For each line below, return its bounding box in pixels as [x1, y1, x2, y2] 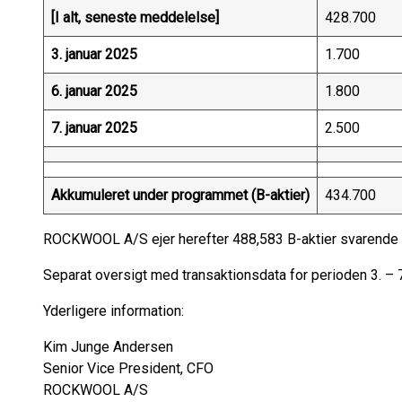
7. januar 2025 [51, 119, 137, 136]
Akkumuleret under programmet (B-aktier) [51, 187, 310, 204]
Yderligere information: [43, 302, 213, 319]
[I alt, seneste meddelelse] [51, 9, 219, 26]
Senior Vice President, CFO [43, 360, 214, 377]
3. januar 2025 [51, 46, 137, 63]
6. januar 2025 [51, 83, 137, 100]
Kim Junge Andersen [43, 338, 173, 355]
